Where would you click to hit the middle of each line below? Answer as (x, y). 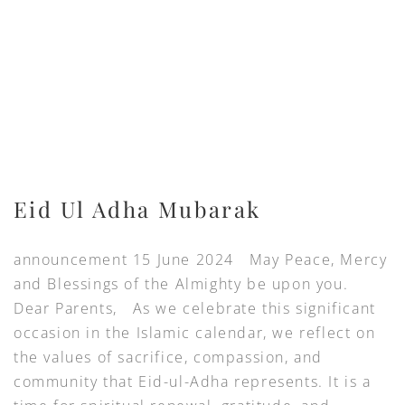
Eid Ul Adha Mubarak (137, 209)
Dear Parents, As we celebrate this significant (195, 309)
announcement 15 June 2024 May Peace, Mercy (201, 260)
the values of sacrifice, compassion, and (169, 358)
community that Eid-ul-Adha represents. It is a (193, 382)
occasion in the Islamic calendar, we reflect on (195, 333)
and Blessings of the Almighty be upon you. (186, 284)
